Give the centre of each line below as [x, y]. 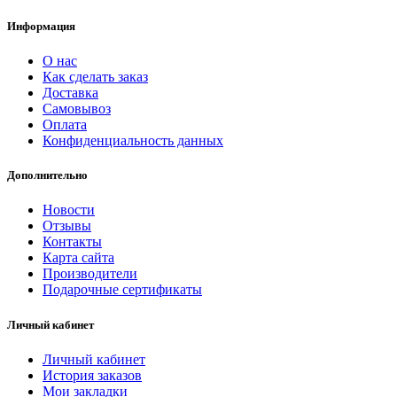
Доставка [70, 93]
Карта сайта [78, 258]
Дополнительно [47, 175]
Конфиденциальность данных [133, 140]
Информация [41, 26]
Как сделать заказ [95, 77]
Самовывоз [77, 109]
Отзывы [67, 226]
